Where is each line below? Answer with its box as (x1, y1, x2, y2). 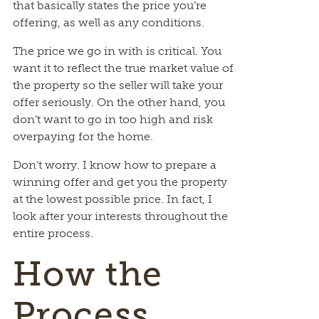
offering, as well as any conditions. (12, 16, 204, 29)
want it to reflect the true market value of (12, 61, 234, 75)
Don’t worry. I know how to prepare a (12, 158, 216, 172)
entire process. (12, 226, 93, 240)
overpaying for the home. (12, 130, 153, 143)
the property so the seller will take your (12, 78, 223, 92)
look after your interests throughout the (12, 209, 228, 223)
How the (12, 253, 163, 294)
